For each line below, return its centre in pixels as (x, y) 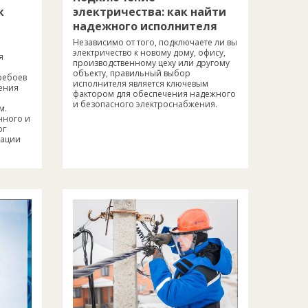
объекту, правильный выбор (132, 74)
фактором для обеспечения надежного (154, 94)
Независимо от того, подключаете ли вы (155, 43)
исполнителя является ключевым (141, 84)
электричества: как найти (150, 12)
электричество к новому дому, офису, (149, 53)
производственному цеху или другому (151, 63)
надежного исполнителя (145, 26)
